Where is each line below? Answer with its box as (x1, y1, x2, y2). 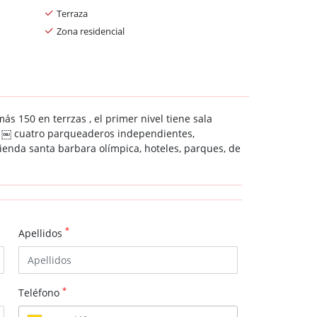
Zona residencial (57, 24, 125, 38)
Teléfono (18, 286, 62, 300)
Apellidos (18, 226, 65, 240)
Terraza (57, 6, 88, 20)
